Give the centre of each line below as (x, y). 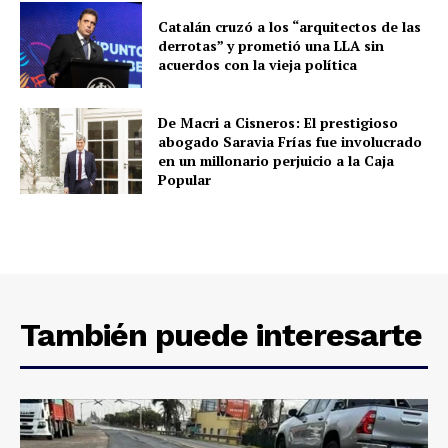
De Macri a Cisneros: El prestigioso (278, 122)
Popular (185, 179)
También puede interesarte (221, 334)
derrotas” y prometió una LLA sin (271, 45)
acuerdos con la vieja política (258, 64)
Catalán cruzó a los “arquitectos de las (290, 26)
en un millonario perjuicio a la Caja (276, 160)
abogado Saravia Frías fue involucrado (290, 141)
